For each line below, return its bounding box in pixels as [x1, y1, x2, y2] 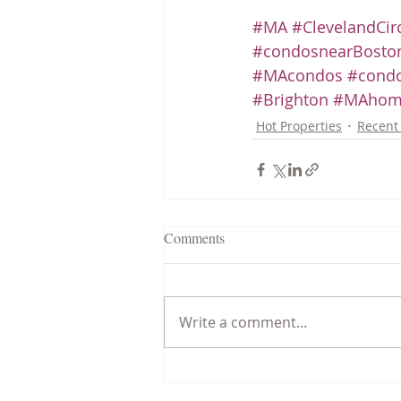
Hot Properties [256, 116, 342, 134]
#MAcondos [252, 64, 343, 87]
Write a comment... [179, 312, 307, 333]
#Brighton [252, 89, 328, 111]
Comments [164, 228, 225, 248]
